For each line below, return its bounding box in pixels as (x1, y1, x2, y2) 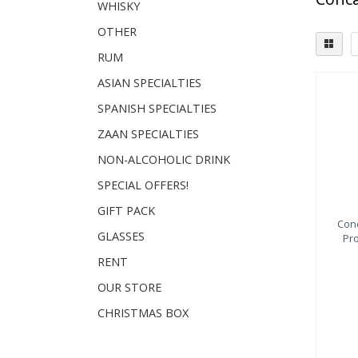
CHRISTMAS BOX (97, 305, 189, 320)
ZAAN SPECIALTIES (97, 126, 199, 141)
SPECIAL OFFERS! (97, 177, 189, 193)
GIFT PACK (97, 203, 155, 218)
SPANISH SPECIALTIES (97, 101, 217, 116)
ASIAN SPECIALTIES (97, 75, 201, 90)
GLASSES (97, 229, 145, 244)
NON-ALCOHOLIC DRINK (97, 152, 230, 167)
